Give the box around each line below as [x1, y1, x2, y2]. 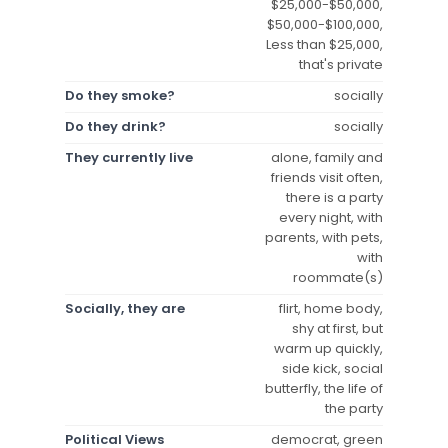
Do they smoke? [65, 85, 175, 105]
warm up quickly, [274, 338, 383, 358]
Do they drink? [65, 116, 166, 136]
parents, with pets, [265, 227, 383, 247]
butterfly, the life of [265, 378, 383, 398]
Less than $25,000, [266, 34, 383, 54]
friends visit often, [271, 167, 383, 187]
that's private [299, 54, 383, 74]
